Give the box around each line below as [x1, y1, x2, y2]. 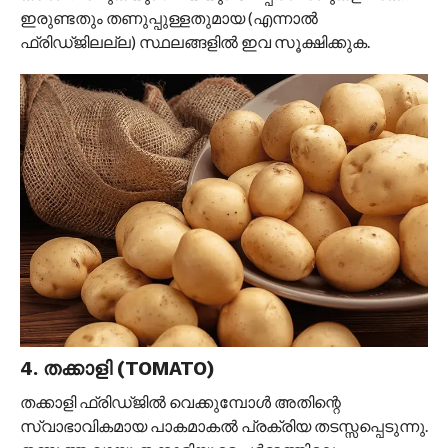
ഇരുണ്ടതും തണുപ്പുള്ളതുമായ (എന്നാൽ [19, 8, 318, 28]
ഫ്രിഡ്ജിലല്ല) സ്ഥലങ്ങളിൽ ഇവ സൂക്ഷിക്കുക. [19, 32, 370, 52]
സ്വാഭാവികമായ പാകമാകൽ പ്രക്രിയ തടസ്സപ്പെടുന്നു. [19, 415, 428, 435]
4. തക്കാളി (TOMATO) [19, 356, 215, 380]
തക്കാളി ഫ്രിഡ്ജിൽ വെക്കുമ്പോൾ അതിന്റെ [19, 391, 341, 411]
